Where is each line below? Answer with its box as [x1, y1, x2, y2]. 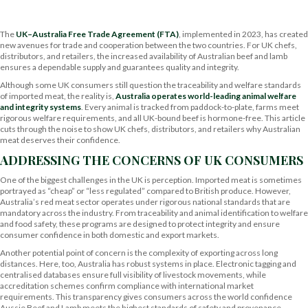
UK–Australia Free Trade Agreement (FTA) [16, 29, 179, 39]
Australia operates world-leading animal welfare [115, 91, 296, 101]
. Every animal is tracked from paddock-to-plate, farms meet [81, 102, 299, 112]
